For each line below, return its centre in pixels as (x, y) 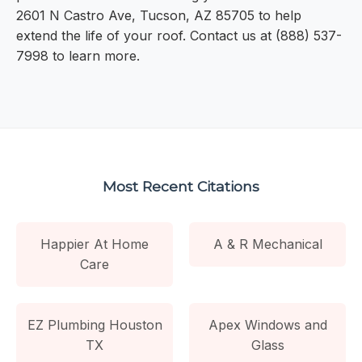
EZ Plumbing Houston (95, 324)
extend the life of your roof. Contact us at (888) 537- (179, 36)
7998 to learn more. (78, 56)
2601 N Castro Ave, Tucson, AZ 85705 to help (159, 16)
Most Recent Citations (181, 186)
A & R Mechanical (267, 244)
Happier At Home (95, 244)
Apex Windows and (267, 324)
